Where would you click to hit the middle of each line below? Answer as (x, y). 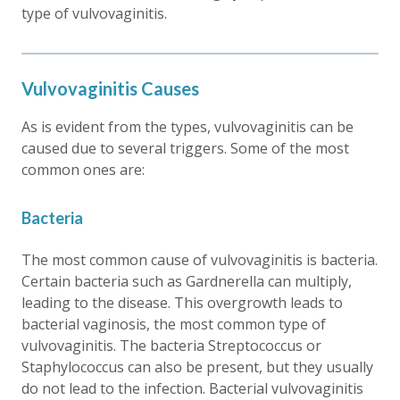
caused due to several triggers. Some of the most (185, 148)
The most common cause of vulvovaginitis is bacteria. (200, 259)
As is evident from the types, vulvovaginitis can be (187, 126)
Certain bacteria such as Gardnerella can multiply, (187, 281)
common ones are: (83, 169)
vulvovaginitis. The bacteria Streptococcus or (171, 345)
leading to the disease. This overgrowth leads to (182, 302)
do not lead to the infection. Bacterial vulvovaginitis (192, 388)
